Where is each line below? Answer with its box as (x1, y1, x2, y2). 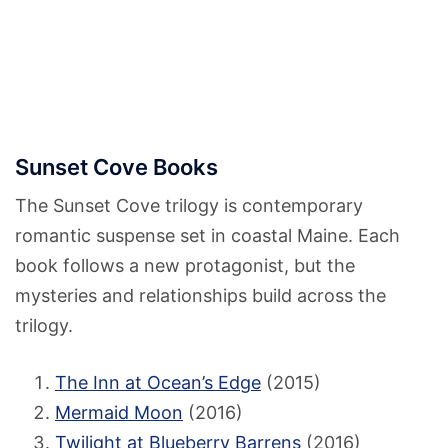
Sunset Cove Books (15, 153, 218, 180)
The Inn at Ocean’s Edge (55, 371, 261, 393)
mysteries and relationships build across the (15, 284, 386, 306)
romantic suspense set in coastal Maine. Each (15, 224, 400, 246)
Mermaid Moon (55, 401, 183, 423)
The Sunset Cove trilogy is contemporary (15, 194, 363, 216)
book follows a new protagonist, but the (15, 254, 355, 276)
